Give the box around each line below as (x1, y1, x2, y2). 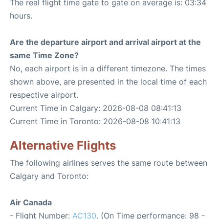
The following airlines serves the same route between (10, 158, 207, 168)
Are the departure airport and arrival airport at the (10, 37, 201, 47)
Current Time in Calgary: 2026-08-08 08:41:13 (10, 103, 181, 113)
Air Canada (10, 197, 52, 207)
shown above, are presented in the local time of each (10, 77, 207, 87)
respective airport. (10, 90, 78, 100)
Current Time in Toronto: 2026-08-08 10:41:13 (10, 116, 180, 126)
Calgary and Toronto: (10, 171, 88, 181)
